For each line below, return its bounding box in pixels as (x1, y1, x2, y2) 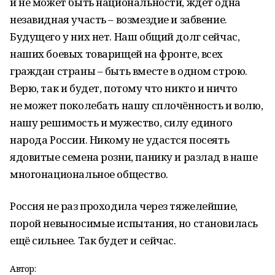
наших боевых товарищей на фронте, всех (10, 47, 223, 61)
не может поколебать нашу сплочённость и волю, (10, 98, 263, 112)
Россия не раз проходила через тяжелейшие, (10, 199, 238, 213)
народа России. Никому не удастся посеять (10, 133, 230, 147)
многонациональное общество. (10, 167, 168, 181)
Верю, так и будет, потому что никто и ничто (10, 81, 238, 95)
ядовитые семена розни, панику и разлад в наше (10, 150, 258, 164)
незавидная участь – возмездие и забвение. (10, 12, 227, 26)
